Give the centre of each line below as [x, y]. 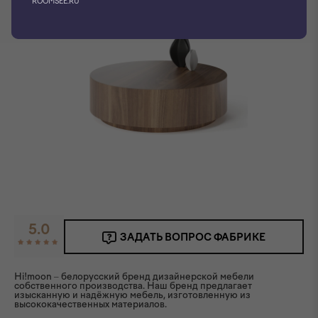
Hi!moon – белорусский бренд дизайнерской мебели [134, 276]
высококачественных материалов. [91, 304]
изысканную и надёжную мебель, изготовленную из [132, 295]
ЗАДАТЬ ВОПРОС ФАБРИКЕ [193, 237]
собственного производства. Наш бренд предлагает [133, 286]
